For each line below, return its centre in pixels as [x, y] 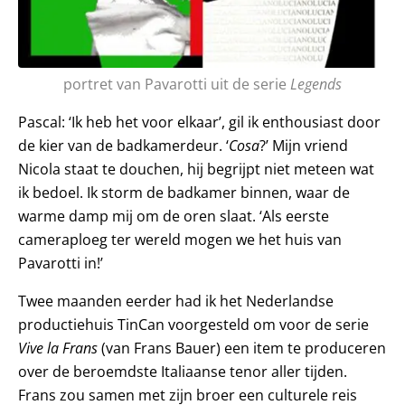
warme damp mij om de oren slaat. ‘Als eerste [174, 216]
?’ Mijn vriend [304, 145]
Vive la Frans [58, 348]
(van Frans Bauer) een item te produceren [242, 348]
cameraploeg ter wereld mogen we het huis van [180, 239]
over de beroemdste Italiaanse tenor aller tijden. [183, 371]
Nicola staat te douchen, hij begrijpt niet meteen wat [196, 169]
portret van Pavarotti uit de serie [176, 84]
